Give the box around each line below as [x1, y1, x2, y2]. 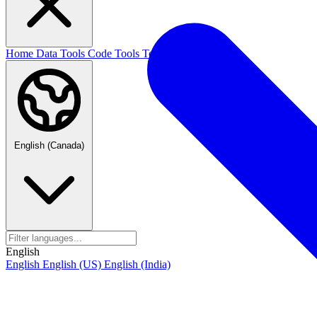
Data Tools [36, 47, 88, 59]
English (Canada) [14, 140, 84, 151]
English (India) [104, 258, 171, 270]
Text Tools [142, 47, 192, 59]
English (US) [42, 258, 104, 270]
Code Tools [88, 47, 142, 59]
